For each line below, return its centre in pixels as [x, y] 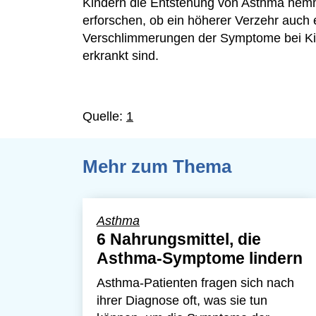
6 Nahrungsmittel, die [179, 239]
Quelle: [104, 116]
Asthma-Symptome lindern [200, 258]
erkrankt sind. [121, 56]
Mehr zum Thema [157, 166]
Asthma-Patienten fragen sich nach [195, 283]
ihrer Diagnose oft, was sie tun [182, 300]
